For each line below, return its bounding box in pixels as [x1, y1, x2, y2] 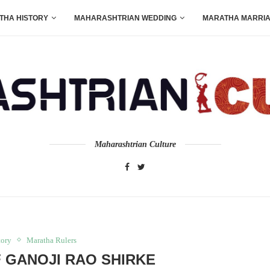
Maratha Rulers [26, 235, 77, 245]
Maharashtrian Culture [94, 139, 176, 149]
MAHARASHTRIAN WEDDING [74, 14, 177, 22]
